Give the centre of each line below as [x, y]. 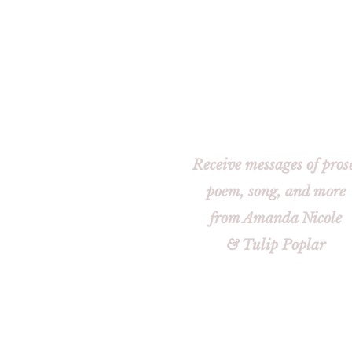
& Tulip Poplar [276, 245]
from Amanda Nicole [276, 218]
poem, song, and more [276, 192]
